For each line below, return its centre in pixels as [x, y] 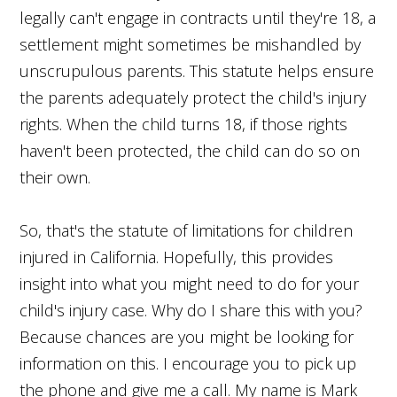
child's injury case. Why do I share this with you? [191, 310]
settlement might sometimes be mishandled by [191, 44]
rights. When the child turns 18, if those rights [184, 124]
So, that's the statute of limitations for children [187, 230]
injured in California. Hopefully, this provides [177, 257]
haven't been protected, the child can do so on [190, 150]
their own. [55, 177]
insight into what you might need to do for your [190, 283]
